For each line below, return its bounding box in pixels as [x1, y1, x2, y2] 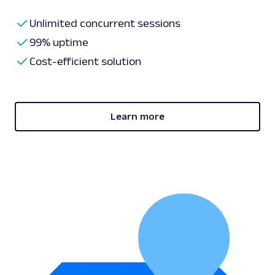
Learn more [110, 111, 165, 122]
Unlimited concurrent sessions [29, 17, 180, 30]
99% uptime [29, 36, 88, 49]
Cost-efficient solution [29, 55, 141, 68]
